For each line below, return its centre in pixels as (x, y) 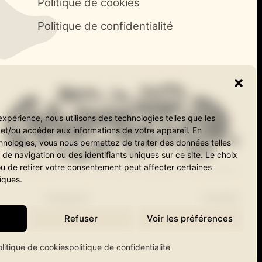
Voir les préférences (190, 218)
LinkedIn (220, 198)
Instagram (67, 198)
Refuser (81, 218)
